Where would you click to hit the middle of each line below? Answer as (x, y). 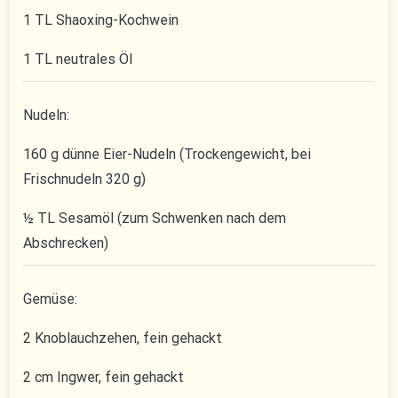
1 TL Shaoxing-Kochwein (101, 20)
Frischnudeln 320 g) (85, 179)
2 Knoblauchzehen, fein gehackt (123, 338)
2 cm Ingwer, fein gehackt (104, 378)
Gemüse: (51, 299)
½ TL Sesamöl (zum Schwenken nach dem (155, 219)
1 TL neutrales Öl (78, 60)
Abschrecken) (66, 243)
